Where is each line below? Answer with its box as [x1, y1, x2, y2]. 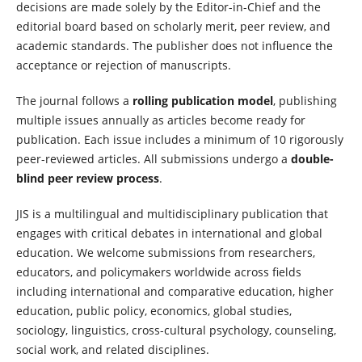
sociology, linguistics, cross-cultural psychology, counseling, [15, 322, 336, 338]
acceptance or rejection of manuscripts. [15, 57, 231, 73]
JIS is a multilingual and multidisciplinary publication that [15, 206, 328, 221]
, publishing [272, 92, 337, 108]
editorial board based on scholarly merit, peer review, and [15, 18, 330, 34]
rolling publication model [132, 92, 273, 108]
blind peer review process [15, 170, 159, 186]
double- [290, 150, 334, 166]
